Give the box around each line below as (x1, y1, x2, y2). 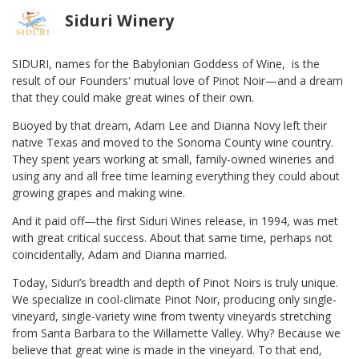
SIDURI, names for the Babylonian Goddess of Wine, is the (12, 56, 320, 72)
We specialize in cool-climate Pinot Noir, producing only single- (12, 292, 337, 308)
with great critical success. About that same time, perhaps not (12, 230, 333, 246)
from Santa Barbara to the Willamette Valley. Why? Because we (12, 325, 341, 341)
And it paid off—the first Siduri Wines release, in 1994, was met (12, 213, 338, 229)
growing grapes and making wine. (12, 185, 185, 201)
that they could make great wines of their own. (12, 90, 254, 106)
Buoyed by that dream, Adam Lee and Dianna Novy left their (12, 118, 327, 134)
